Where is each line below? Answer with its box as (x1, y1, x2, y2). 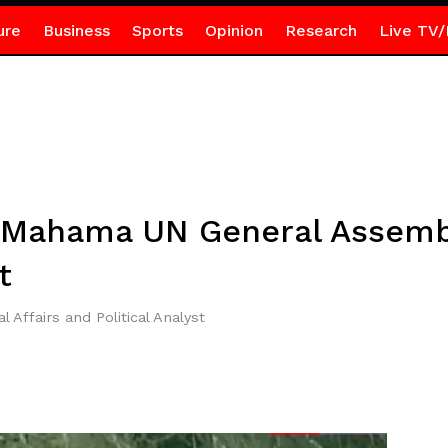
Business (42, 21, 110, 40)
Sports (131, 21, 183, 40)
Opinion (204, 21, 263, 40)
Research (284, 21, 357, 40)
